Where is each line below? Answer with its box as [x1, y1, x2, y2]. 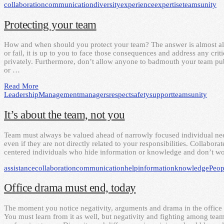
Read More [4, 82, 38, 90]
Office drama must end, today [4, 181, 136, 194]
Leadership [4, 90, 38, 99]
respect [109, 90, 131, 99]
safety [131, 90, 149, 99]
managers [79, 90, 109, 99]
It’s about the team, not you [4, 108, 125, 121]
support [149, 90, 173, 99]
